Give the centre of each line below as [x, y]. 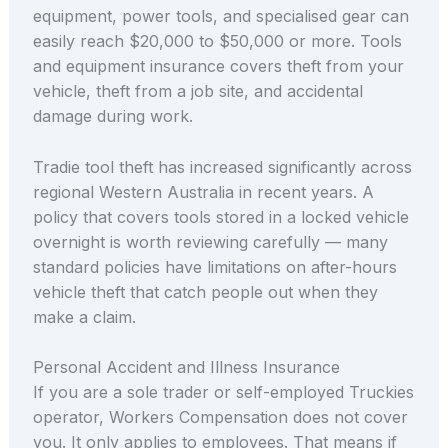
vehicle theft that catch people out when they [205, 291]
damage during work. [112, 116]
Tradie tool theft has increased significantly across [222, 166]
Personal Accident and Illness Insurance [186, 367]
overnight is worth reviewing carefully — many [210, 241]
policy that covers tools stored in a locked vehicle [220, 216]
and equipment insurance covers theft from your [218, 66]
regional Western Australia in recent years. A [203, 191]
